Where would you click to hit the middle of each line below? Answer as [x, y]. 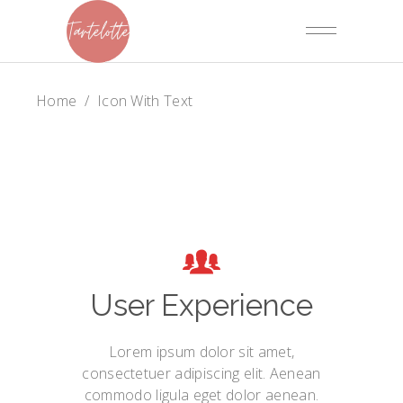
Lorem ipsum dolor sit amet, [201, 352]
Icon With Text [145, 101]
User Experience [201, 305]
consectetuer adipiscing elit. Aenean [201, 373]
